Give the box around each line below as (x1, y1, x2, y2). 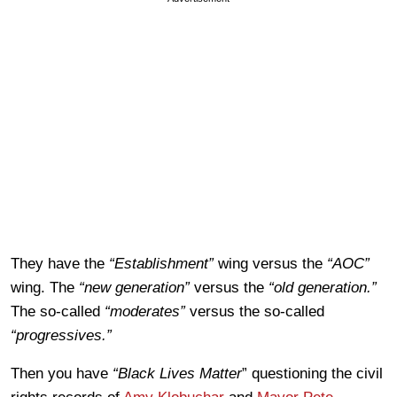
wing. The (11, 279, 79, 297)
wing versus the (214, 255, 327, 273)
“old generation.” (269, 279, 377, 297)
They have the (11, 255, 109, 273)
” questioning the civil (242, 365, 383, 383)
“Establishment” (109, 255, 214, 273)
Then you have (11, 365, 108, 383)
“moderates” (105, 303, 185, 321)
